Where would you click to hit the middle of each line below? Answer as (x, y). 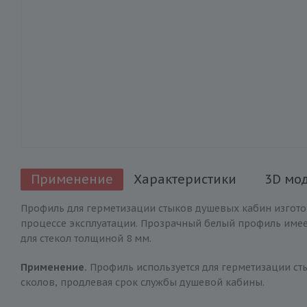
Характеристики (185, 179)
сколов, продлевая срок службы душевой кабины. (143, 282)
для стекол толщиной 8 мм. (86, 238)
